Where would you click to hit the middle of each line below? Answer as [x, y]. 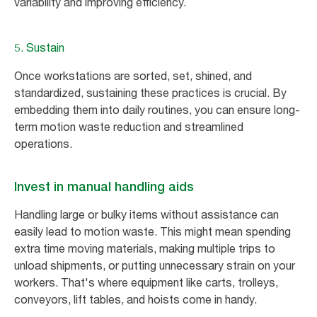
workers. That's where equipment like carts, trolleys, [146, 282]
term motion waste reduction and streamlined [129, 126]
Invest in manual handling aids [104, 186]
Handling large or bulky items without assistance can [146, 214]
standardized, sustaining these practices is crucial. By [150, 92]
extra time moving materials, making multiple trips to [145, 248]
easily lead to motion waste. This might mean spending [152, 231]
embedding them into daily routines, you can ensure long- [157, 109]
